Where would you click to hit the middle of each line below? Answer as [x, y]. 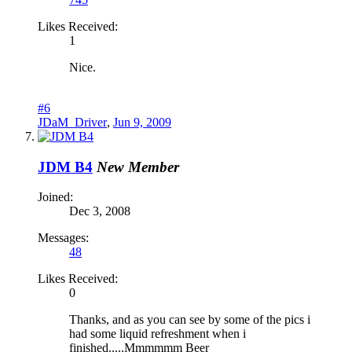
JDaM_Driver [72, 122]
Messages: [63, 238]
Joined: [55, 197]
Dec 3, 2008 [100, 211]
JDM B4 [65, 167]
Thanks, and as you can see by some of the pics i [190, 320]
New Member [138, 167]
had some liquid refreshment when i [158, 334]
